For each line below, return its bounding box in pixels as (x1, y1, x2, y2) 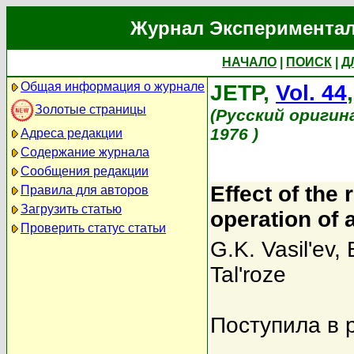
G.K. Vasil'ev (210, 236, 334, 262)
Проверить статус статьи (21, 221, 166, 235)
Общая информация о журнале (21, 80, 205, 93)
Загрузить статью (21, 202, 122, 216)
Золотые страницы (35, 102, 146, 116)
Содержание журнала (21, 145, 149, 159)
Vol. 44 (276, 81, 347, 105)
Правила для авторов (21, 183, 149, 197)
